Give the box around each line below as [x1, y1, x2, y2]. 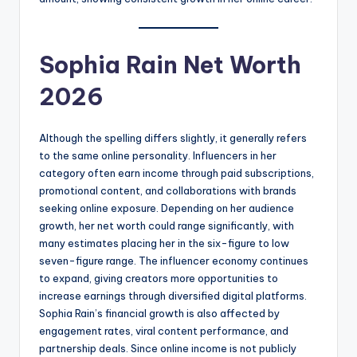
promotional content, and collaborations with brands [39, 183, 296, 197]
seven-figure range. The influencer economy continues [39, 253, 308, 267]
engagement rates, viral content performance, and [39, 324, 288, 337]
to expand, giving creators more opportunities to [39, 271, 278, 284]
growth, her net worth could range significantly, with [39, 218, 294, 232]
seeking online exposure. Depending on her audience [39, 201, 294, 214]
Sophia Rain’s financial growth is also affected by [39, 306, 280, 320]
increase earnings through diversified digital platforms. [39, 288, 307, 302]
